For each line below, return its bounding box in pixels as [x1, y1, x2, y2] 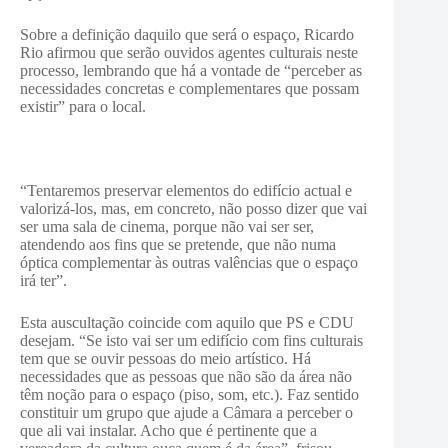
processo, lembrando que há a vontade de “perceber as [20, 62, 362, 79]
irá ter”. [20, 272, 67, 289]
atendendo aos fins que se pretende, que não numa [20, 236, 336, 253]
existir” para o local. [20, 98, 146, 115]
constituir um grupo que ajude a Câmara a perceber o [20, 404, 353, 421]
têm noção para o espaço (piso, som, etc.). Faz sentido [20, 386, 359, 403]
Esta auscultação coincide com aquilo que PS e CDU [20, 314, 354, 331]
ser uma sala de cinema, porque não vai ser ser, [20, 218, 314, 235]
